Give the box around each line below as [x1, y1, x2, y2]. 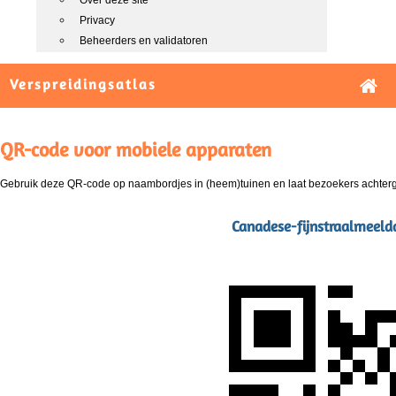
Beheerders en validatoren [80, 34, 208, 47]
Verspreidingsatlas [10, 76, 156, 93]
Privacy [80, 14, 115, 27]
